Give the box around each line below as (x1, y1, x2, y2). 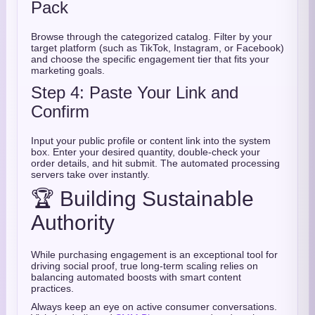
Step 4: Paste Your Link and (31, 83, 238, 102)
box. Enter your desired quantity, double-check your (31, 146, 260, 157)
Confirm (31, 102, 89, 121)
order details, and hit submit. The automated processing (31, 157, 280, 169)
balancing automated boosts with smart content (31, 271, 241, 283)
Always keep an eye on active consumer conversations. (31, 301, 277, 312)
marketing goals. (31, 65, 105, 76)
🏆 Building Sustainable (31, 187, 254, 210)
